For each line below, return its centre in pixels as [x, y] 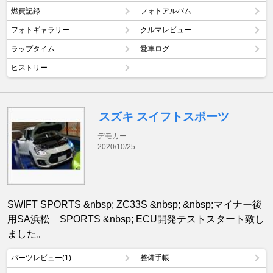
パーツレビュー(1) [41, 258]
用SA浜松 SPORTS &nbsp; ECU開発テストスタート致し [136, 219]
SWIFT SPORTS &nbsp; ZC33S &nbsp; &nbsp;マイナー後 [135, 205]
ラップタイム [33, 49]
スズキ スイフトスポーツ [164, 117]
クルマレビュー [166, 30]
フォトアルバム [166, 11]
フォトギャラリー [40, 30]
